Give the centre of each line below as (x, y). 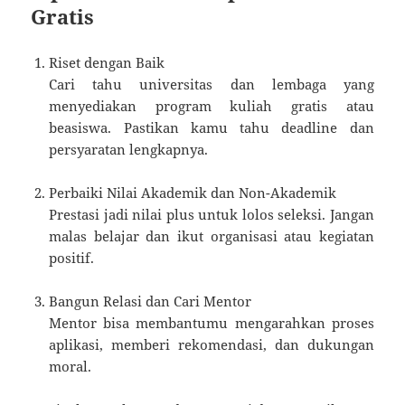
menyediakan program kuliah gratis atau (212, 106)
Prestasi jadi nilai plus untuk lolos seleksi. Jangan (212, 215)
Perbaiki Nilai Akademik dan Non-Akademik (193, 193)
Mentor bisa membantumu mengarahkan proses (212, 323)
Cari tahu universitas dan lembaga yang (212, 85)
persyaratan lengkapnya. (129, 150)
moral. (71, 367)
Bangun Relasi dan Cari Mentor (151, 301)
